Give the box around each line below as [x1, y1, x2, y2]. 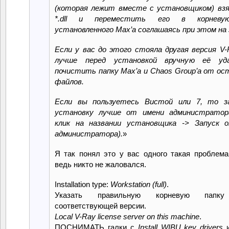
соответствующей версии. [55, 201, 146, 210]
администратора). [55, 129, 123, 138]
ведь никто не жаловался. [55, 159, 146, 169]
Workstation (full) [110, 179, 167, 189]
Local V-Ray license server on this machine [55, 212, 199, 221]
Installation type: [55, 179, 110, 189]
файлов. [55, 77, 84, 86]
